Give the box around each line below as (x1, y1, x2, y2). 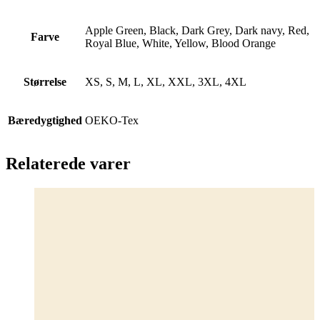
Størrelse (24, 75, 66, 88)
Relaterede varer (6, 154, 131, 174)
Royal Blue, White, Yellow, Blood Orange (85, 36, 276, 49)
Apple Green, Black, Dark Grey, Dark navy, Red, (85, 24, 309, 36)
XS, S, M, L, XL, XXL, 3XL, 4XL (85, 75, 246, 88)
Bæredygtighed (8, 114, 82, 126)
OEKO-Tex (85, 114, 139, 126)
